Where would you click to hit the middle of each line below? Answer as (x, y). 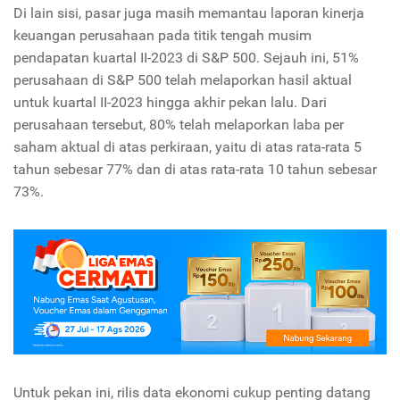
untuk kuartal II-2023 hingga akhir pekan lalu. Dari (170, 103)
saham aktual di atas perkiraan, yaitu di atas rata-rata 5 (187, 147)
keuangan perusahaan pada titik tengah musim (162, 36)
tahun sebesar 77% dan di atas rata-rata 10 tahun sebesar (195, 170)
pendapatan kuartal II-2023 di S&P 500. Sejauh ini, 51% (186, 58)
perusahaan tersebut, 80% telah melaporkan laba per (179, 125)
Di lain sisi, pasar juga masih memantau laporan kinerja (189, 13)
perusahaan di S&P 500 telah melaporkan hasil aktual (183, 80)
